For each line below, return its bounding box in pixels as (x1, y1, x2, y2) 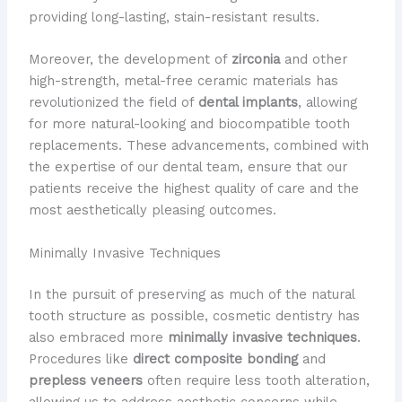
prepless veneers (28, 371, 143, 389)
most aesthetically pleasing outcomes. (28, 202, 276, 219)
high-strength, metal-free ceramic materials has (28, 73, 338, 90)
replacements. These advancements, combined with (28, 137, 369, 154)
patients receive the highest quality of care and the (28, 180, 359, 197)
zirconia (231, 51, 280, 68)
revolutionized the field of (28, 94, 198, 111)
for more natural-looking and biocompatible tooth (28, 116, 350, 133)
